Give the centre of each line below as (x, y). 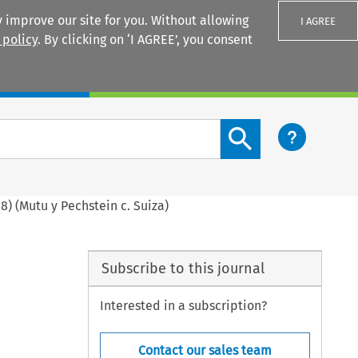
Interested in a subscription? (184, 306)
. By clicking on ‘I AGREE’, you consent (145, 40)
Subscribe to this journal (183, 268)
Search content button (285, 128)
